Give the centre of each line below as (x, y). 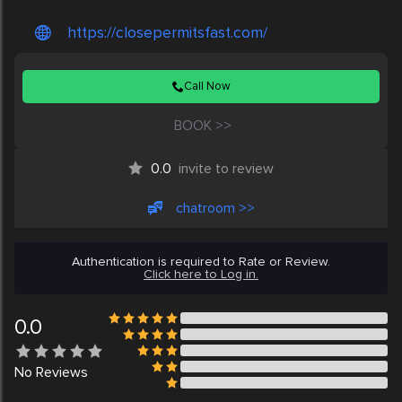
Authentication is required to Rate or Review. (201, 262)
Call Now (207, 87)
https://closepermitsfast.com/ (167, 33)
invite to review (226, 169)
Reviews (60, 373)
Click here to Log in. (201, 275)
